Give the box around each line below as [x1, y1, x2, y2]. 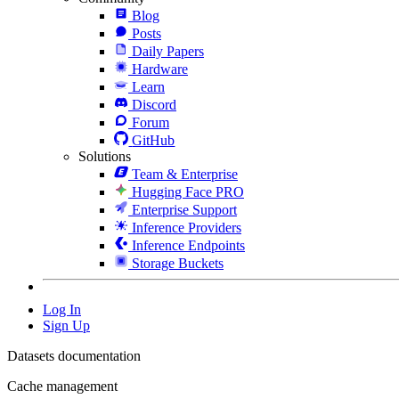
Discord [132, 96, 176, 112]
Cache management [7, 378, 118, 394]
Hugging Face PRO [132, 183, 244, 199]
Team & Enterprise [132, 166, 238, 182]
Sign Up [43, 317, 90, 333]
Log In [43, 301, 81, 317]
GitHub [132, 132, 175, 148]
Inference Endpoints [132, 237, 245, 253]
